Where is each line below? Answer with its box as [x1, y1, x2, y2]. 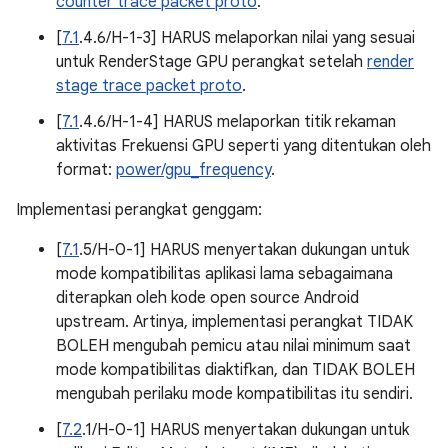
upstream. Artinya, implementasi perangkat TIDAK [56, 312, 413, 332]
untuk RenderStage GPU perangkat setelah [56, 52, 367, 72]
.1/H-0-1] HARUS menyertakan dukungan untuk [82, 420, 409, 440]
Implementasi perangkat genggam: [16, 200, 262, 220]
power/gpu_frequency [116, 160, 271, 180]
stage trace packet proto [56, 76, 242, 96]
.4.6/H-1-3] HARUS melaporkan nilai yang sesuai [79, 28, 415, 48]
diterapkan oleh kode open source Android [56, 288, 359, 308]
